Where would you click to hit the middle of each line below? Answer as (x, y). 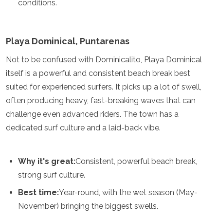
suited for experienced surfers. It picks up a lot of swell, (104, 87)
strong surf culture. (52, 175)
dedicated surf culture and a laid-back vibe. (83, 128)
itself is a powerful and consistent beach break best (98, 73)
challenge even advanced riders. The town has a (92, 114)
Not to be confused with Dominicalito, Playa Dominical (104, 60)
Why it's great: (47, 161)
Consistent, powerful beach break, (136, 161)
